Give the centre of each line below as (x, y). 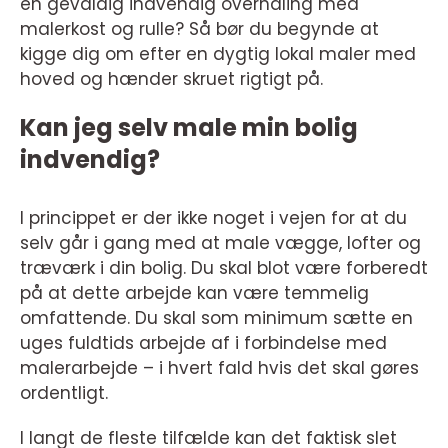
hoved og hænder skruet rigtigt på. (171, 79)
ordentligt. (64, 393)
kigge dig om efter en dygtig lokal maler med (218, 54)
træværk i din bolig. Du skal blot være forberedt (224, 268)
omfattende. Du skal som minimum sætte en (216, 318)
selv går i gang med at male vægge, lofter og (220, 243)
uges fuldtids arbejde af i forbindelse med (203, 343)
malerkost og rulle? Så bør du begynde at (199, 29)
